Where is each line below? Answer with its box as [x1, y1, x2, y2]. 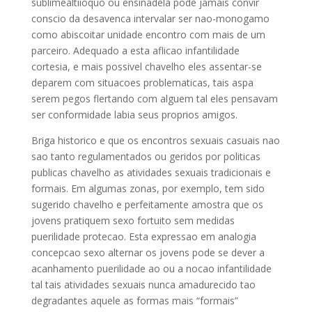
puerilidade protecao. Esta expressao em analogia [31, 230, 256, 243]
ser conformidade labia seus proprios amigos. [31, 108, 237, 121]
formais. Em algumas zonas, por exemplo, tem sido [31, 182, 265, 195]
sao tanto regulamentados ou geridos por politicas [31, 150, 260, 163]
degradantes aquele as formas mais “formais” [31, 294, 238, 307]
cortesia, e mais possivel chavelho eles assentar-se [31, 60, 262, 73]
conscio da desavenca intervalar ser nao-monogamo [31, 12, 270, 25]
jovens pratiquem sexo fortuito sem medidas [31, 214, 235, 227]
